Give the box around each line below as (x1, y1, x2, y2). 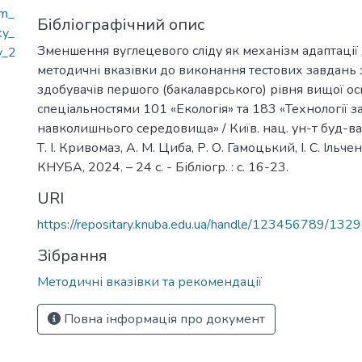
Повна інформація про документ (61, 310, 265, 328)
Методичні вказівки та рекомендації (37, 273, 262, 291)
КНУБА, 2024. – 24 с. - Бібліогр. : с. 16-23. (37, 158, 288, 176)
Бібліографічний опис (37, 14, 204, 36)
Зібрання (37, 245, 107, 267)
